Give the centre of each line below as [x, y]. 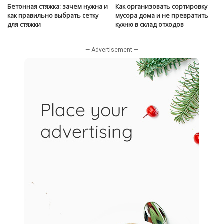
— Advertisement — [112, 50]
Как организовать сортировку [161, 6]
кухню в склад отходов [150, 24]
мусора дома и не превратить [162, 15]
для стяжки [24, 24]
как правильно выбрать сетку [53, 15]
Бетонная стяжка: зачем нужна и [58, 6]
